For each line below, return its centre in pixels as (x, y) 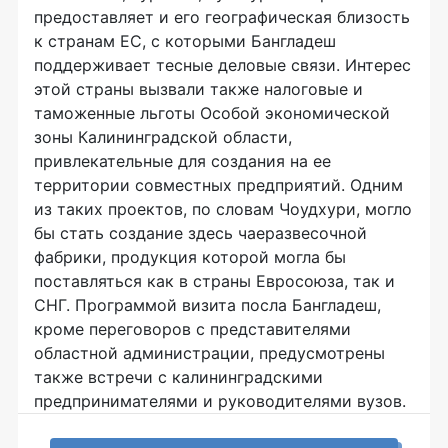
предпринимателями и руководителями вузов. (220, 401)
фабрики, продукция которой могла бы (190, 257)
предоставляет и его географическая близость (222, 17)
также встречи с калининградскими (178, 377)
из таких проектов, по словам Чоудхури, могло (223, 209)
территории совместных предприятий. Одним (218, 185)
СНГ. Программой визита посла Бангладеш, (207, 305)
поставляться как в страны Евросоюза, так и (214, 281)
